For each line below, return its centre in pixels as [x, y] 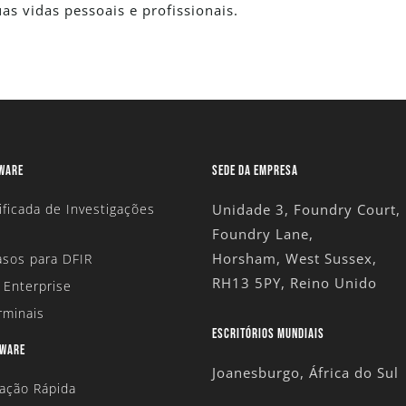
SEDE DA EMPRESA [255, 170]
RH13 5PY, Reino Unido [295, 282]
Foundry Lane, [263, 233]
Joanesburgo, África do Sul [305, 373]
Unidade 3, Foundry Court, [306, 209]
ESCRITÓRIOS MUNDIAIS [268, 334]
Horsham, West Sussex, [295, 258]
